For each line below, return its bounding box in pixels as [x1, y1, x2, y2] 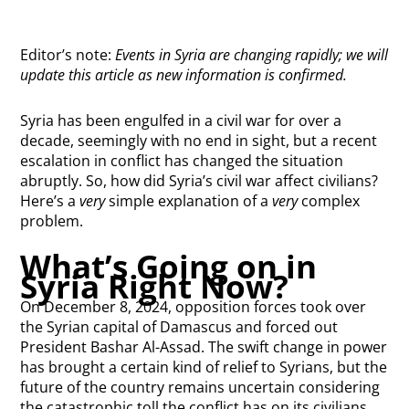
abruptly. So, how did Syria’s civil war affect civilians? [20, 171, 379, 192]
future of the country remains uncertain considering [20, 377, 381, 398]
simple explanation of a [105, 191, 273, 212]
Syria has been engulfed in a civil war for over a [20, 110, 342, 131]
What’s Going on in [20, 245, 318, 288]
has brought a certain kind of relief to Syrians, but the [20, 357, 388, 378]
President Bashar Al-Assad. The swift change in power [20, 337, 388, 358]
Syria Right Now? [20, 265, 289, 309]
